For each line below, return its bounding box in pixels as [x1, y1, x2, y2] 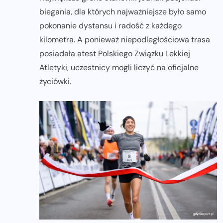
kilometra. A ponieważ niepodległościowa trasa [39, 34, 210, 45]
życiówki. [39, 76, 71, 87]
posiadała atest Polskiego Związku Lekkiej [39, 48, 190, 59]
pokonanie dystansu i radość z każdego [39, 20, 182, 31]
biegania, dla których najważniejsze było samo [39, 6, 206, 17]
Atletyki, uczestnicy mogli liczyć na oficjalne [39, 62, 199, 73]
